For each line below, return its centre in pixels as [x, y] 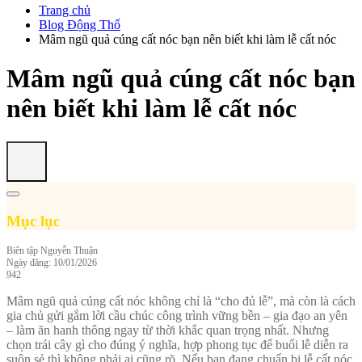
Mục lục [33, 221]
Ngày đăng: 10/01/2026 [52, 263]
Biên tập [23, 251]
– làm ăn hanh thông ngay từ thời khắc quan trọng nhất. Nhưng [168, 330]
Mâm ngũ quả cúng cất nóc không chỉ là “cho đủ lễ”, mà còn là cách [181, 301]
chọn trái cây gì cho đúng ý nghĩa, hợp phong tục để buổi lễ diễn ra [177, 345]
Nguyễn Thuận [69, 251]
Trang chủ [65, 10]
